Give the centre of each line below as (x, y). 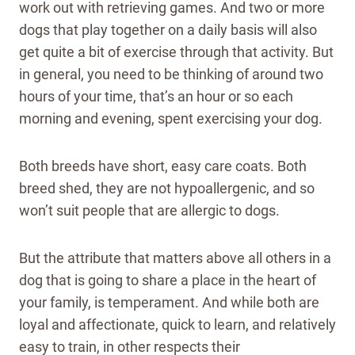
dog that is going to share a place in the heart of (168, 281)
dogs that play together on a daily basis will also (168, 30)
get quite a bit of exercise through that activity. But (176, 52)
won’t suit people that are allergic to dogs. (151, 211)
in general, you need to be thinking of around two (171, 74)
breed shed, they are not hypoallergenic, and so (167, 189)
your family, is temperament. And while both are (169, 303)
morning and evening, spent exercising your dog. (172, 119)
